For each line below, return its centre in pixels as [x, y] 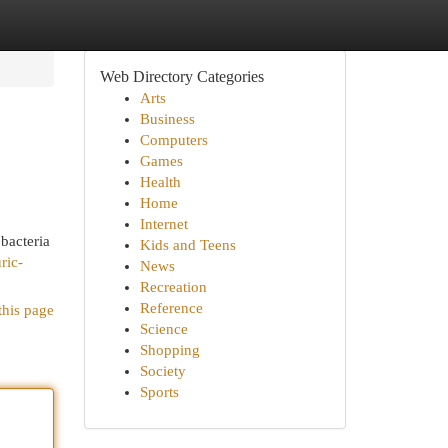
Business [167, 119]
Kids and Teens [187, 245]
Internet [163, 224]
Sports [159, 392]
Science [163, 329]
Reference [171, 308]
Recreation [173, 287]
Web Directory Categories [181, 76]
